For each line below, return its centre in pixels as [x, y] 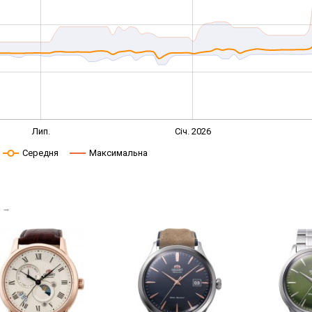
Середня [40, 153]
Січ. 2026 [193, 131]
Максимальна [118, 153]
